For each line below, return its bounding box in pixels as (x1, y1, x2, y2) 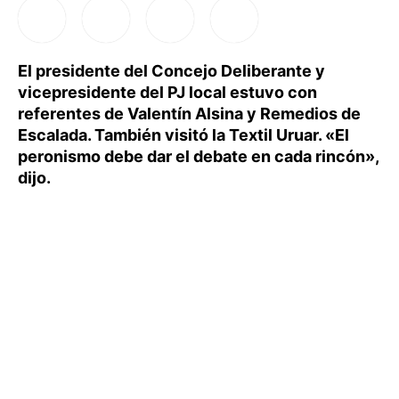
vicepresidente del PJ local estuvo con (18, 83, 317, 102)
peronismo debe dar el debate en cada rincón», (18, 147, 379, 166)
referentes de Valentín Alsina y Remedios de (18, 104, 361, 123)
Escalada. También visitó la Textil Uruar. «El (18, 126, 349, 144)
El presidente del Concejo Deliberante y (18, 61, 325, 80)
